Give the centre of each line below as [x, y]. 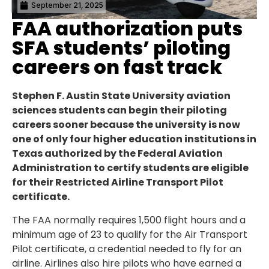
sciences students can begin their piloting [119, 110]
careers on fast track [117, 67]
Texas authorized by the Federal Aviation [117, 154]
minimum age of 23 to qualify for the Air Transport [130, 234]
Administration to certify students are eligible [130, 168]
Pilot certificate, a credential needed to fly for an [127, 249]
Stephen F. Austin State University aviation [121, 96]
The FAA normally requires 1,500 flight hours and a [129, 220]
